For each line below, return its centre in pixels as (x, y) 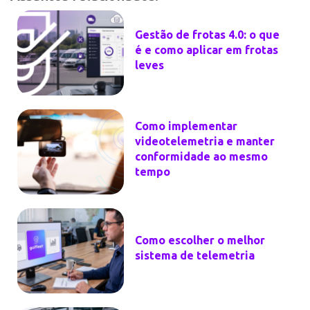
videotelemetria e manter (205, 142)
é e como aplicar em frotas (207, 50)
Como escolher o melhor (200, 240)
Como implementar (186, 126)
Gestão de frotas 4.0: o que (207, 35)
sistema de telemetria (195, 256)
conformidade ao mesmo (201, 157)
